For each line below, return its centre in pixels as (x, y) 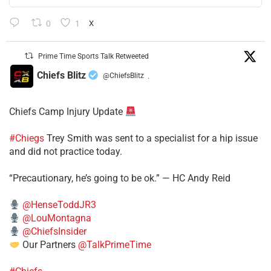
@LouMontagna (57, 218)
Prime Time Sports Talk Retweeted (94, 57)
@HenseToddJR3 (60, 205)
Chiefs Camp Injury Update (67, 112)
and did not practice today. (66, 152)
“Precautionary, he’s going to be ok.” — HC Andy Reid (120, 178)
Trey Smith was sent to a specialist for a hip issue (151, 139)
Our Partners (49, 245)
